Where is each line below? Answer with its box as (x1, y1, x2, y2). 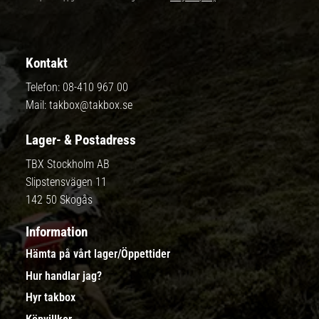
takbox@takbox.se (49, 98, 132, 112)
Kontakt (26, 54, 68, 71)
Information (26, 223, 88, 240)
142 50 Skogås (26, 192, 93, 206)
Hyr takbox (26, 291, 75, 305)
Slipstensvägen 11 (26, 174, 107, 189)
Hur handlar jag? (26, 268, 102, 283)
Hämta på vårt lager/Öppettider (26, 247, 170, 261)
